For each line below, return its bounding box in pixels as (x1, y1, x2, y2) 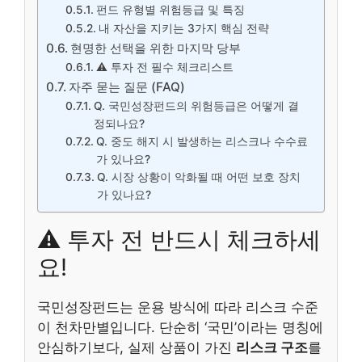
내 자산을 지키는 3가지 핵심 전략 (98, 21, 269, 35)
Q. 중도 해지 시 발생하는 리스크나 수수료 (95, 134, 308, 148)
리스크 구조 (236, 339, 308, 356)
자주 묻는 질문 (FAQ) (69, 78, 186, 95)
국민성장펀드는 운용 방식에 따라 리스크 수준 (37, 298, 318, 315)
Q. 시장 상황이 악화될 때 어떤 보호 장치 (96, 170, 301, 183)
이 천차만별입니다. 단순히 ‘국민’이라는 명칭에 (37, 318, 323, 335)
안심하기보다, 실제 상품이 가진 (37, 339, 236, 356)
